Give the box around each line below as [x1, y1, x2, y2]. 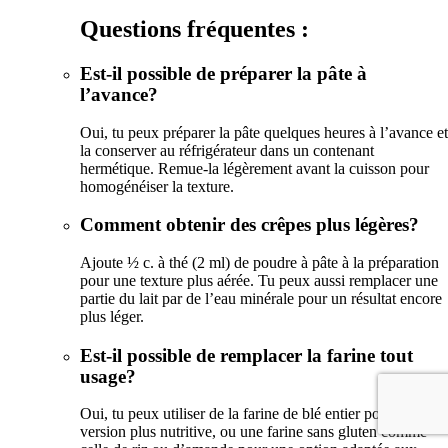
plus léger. [80, 307, 144, 325]
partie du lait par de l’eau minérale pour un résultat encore [80, 289, 442, 307]
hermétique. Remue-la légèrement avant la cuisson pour [80, 159, 429, 177]
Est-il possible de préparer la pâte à [80, 62, 367, 84]
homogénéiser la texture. [80, 177, 234, 195]
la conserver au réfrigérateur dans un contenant [80, 141, 374, 159]
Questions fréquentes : [80, 15, 309, 42]
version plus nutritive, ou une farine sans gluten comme [80, 423, 427, 441]
